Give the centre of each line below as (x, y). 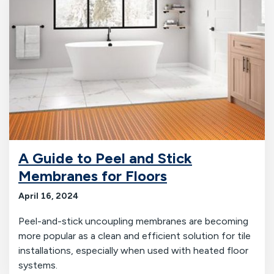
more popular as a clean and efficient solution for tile (135, 236)
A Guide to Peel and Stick (105, 158)
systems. (38, 265)
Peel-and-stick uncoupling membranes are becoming (133, 221)
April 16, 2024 (48, 196)
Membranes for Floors (93, 176)
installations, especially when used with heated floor (133, 251)
